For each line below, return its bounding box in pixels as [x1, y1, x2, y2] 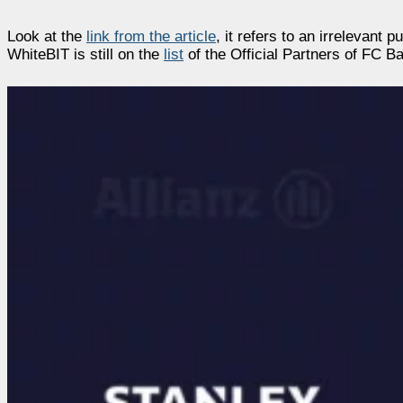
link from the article [86, 27, 216, 45]
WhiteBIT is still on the [7, 45, 164, 63]
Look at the [7, 27, 86, 45]
